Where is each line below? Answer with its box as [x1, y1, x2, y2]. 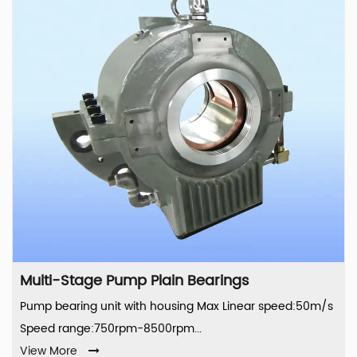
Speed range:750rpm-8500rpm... [20, 320, 202, 339]
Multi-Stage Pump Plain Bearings [20, 269, 249, 293]
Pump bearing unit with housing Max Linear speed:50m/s [20, 297, 333, 316]
